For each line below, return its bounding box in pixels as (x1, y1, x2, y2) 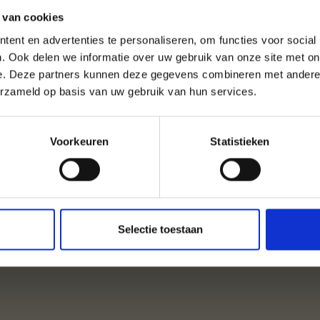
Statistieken (210, 135, 270, 148)
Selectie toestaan (117, 223, 203, 236)
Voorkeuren (50, 135, 109, 148)
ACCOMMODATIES (83, 116, 237, 141)
